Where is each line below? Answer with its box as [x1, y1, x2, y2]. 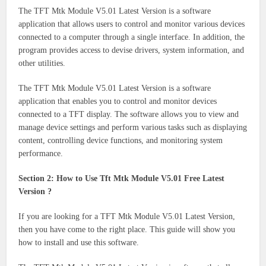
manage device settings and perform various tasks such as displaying [18, 122, 248, 132]
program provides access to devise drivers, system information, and [18, 45, 245, 55]
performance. [18, 148, 64, 158]
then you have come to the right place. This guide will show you [18, 224, 236, 234]
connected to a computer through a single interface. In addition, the [18, 32, 245, 42]
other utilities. [18, 58, 66, 68]
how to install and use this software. [18, 237, 140, 247]
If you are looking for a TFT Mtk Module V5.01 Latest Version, [18, 211, 236, 221]
